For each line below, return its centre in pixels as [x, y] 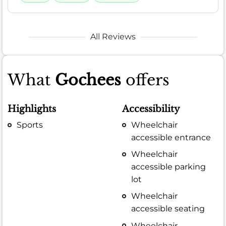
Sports [30, 125]
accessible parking [169, 167]
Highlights [32, 109]
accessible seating [168, 209]
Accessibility [151, 109]
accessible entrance [171, 137]
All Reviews [113, 37]
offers [145, 80]
